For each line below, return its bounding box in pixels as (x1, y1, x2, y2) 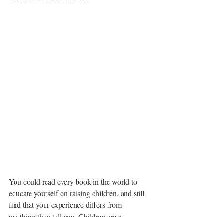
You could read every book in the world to (9, 176, 139, 187)
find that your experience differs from (9, 200, 124, 210)
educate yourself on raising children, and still (9, 188, 146, 199)
